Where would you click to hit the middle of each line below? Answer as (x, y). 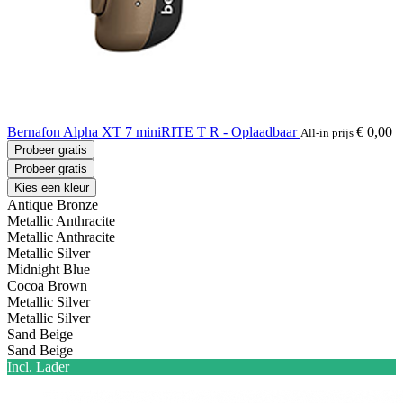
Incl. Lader (38, 366)
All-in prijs (328, 132)
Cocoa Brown (47, 285)
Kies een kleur (52, 187)
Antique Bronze (53, 204)
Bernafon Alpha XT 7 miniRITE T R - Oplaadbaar (154, 131)
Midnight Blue (49, 269)
